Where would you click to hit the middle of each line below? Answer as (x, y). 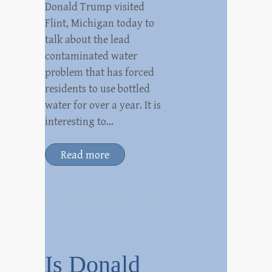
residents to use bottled (97, 89)
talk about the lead (87, 40)
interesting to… (79, 122)
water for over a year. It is (103, 105)
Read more (85, 155)
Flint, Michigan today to (100, 23)
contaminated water (91, 56)
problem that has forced (100, 73)
